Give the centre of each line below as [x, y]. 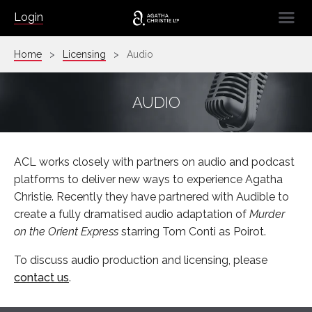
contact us [41, 278]
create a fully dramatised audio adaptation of [132, 214]
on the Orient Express [68, 232]
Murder [267, 214]
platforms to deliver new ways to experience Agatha [148, 179]
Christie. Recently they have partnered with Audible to [151, 197]
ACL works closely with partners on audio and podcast [154, 162]
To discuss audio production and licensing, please [141, 260]
